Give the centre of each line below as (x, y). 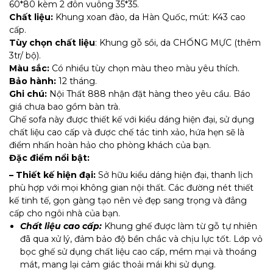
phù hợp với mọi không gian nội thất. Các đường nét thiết (131, 187)
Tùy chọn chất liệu (52, 42)
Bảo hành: (33, 81)
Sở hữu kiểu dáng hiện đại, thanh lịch (174, 175)
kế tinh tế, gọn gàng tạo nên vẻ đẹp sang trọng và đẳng (128, 200)
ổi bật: (75, 158)
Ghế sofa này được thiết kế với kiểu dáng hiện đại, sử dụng (132, 119)
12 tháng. (76, 81)
